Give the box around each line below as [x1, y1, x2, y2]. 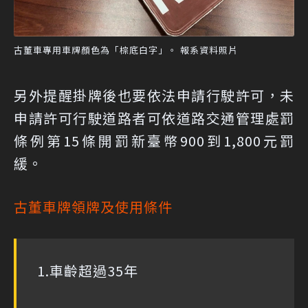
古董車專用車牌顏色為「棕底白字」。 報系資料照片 [14, 43, 238, 57]
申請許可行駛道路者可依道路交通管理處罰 [14, 108, 294, 129]
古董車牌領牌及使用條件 [14, 197, 173, 217]
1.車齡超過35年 [37, 261, 138, 281]
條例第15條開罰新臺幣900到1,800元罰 [14, 131, 294, 151]
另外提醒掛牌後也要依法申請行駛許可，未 [14, 85, 294, 106]
